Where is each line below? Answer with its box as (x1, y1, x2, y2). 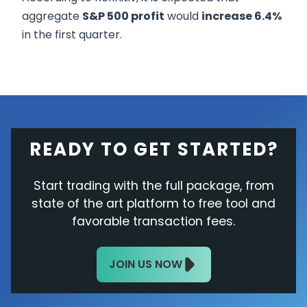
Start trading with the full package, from (33, 177, 274, 194)
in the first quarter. (22, 26, 122, 42)
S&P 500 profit (82, 8, 164, 24)
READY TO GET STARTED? (29, 136, 278, 162)
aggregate (22, 8, 82, 24)
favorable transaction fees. (72, 212, 235, 230)
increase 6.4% (201, 8, 282, 24)
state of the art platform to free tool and (32, 195, 275, 212)
